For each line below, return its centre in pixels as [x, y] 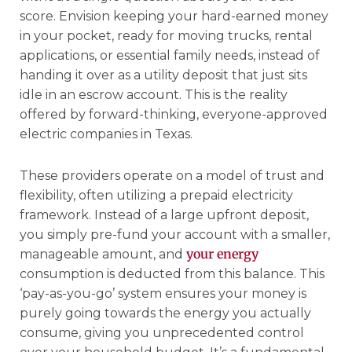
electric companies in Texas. [106, 134]
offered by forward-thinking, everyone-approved [174, 114]
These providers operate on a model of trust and [172, 175]
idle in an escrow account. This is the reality [154, 94]
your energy [222, 253]
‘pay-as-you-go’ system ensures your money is [163, 293]
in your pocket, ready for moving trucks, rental [166, 35]
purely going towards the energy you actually [165, 313]
